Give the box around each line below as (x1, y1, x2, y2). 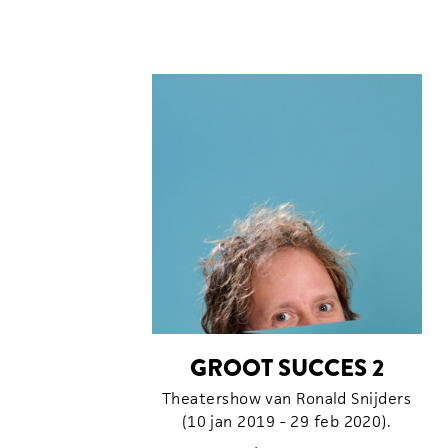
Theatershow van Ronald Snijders (162, 387, 411, 409)
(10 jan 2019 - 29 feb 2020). (181, 410, 392, 432)
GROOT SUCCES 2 (189, 349, 384, 385)
